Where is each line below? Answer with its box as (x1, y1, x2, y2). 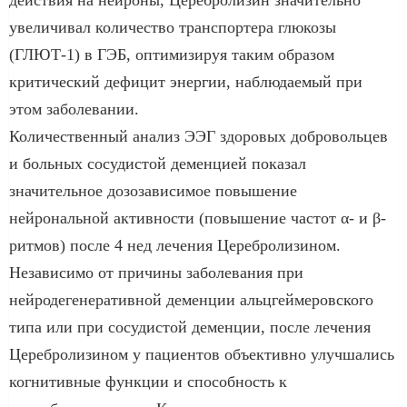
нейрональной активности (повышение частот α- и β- (9, 208, 386, 227)
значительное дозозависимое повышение (9, 181, 297, 200)
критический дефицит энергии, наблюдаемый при (9, 72, 362, 91)
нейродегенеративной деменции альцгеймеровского (9, 290, 373, 309)
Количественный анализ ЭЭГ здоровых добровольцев (9, 126, 388, 145)
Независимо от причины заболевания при (9, 263, 303, 282)
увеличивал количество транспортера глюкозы (9, 17, 336, 36)
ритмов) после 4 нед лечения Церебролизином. (9, 235, 341, 254)
